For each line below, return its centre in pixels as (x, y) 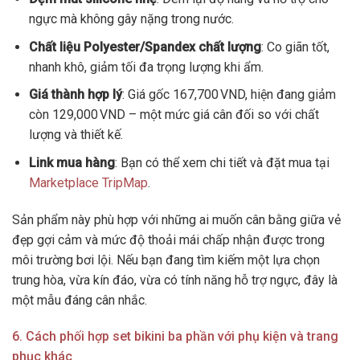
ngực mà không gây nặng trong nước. (131, 19)
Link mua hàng (72, 162)
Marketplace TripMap (88, 182)
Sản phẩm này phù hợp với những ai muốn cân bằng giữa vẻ (176, 219)
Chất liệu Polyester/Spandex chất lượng (145, 47)
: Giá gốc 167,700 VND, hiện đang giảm (229, 95)
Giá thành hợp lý (75, 95)
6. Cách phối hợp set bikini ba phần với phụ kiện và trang (175, 337)
